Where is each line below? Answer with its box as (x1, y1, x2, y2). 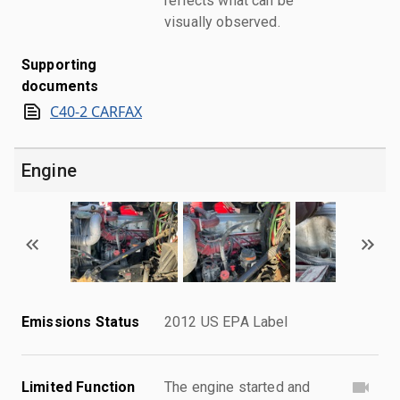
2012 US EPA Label (164, 312, 288, 330)
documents (21, 77, 99, 95)
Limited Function (21, 378, 136, 396)
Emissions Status (21, 312, 140, 330)
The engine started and (164, 378, 311, 396)
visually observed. (164, 12, 280, 30)
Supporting (21, 55, 97, 73)
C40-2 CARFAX (50, 101, 142, 121)
